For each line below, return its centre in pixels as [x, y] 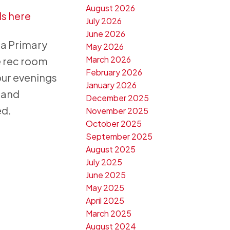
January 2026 [111, 85]
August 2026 [111, 8]
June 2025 [106, 175]
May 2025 [105, 188]
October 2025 [114, 124]
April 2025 [105, 201]
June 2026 [106, 34]
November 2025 [117, 111]
